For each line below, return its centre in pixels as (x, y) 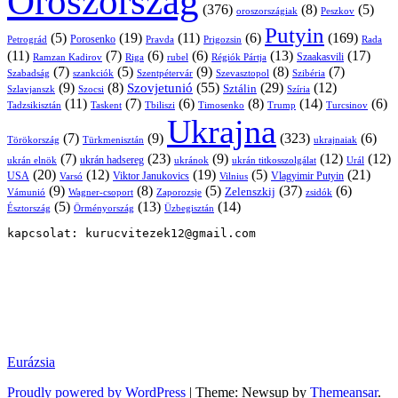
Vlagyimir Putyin (307, 176)
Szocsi (91, 89)
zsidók (319, 192)
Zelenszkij (250, 192)
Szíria (298, 89)
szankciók (93, 74)
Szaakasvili (320, 58)
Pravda (160, 40)
